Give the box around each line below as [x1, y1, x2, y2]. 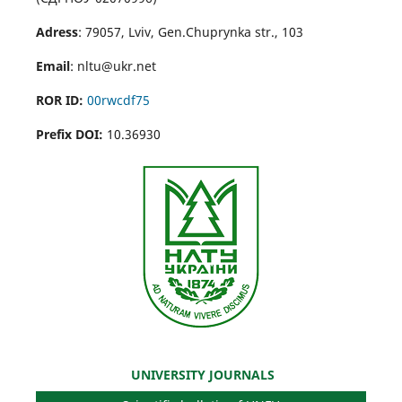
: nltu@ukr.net [69, 57, 156, 75]
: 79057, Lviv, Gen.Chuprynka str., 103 [77, 23, 303, 41]
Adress [35, 23, 78, 41]
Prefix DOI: [35, 126, 103, 144]
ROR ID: [35, 92, 83, 109]
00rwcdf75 [86, 92, 150, 109]
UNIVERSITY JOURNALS [127, 366, 275, 384]
